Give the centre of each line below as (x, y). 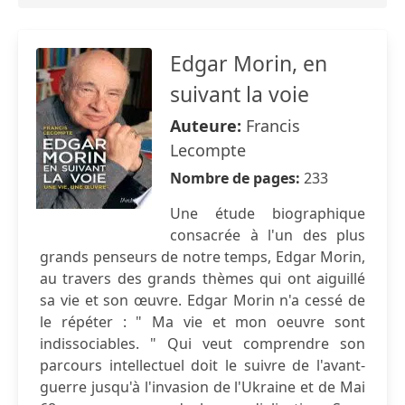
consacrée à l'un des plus (268, 235)
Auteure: (208, 126)
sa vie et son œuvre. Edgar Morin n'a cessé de (202, 300)
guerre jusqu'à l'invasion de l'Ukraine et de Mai (202, 387)
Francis (273, 126)
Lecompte (208, 150)
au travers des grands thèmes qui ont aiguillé (202, 278)
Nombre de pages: (237, 178)
